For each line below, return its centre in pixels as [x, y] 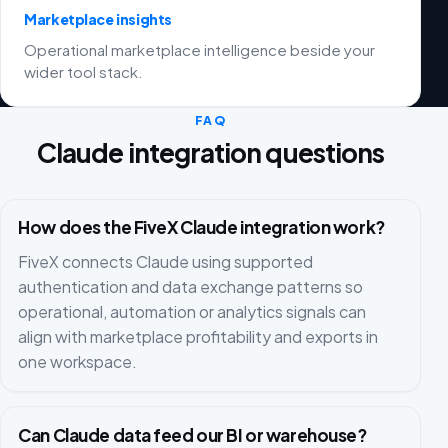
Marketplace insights [98, 19]
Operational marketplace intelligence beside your [200, 50]
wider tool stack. [84, 72]
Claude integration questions [210, 152]
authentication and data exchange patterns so [191, 286]
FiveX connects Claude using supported [166, 261]
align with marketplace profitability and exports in [198, 336]
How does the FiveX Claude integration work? [201, 227]
